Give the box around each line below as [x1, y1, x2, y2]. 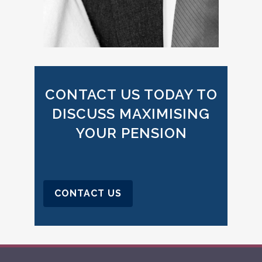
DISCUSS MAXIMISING [52, 105, 210, 122]
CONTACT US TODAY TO [44, 85, 218, 103]
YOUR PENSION [75, 124, 187, 142]
